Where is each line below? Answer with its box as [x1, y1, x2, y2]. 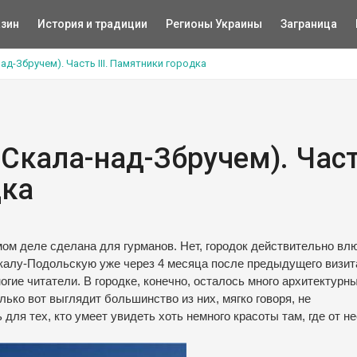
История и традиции [37, 18, 147, 30]
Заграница [280, 18, 337, 30]
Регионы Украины [165, 18, 262, 30]
